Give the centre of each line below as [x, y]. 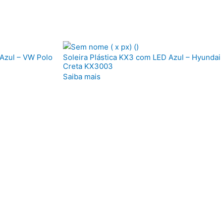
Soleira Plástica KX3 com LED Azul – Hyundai [142, 57]
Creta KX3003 [88, 66]
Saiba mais [82, 76]
